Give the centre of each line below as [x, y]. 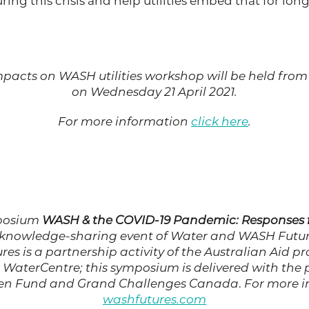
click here [220, 121]
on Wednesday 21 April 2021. [154, 92]
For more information [124, 121]
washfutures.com [154, 299]
